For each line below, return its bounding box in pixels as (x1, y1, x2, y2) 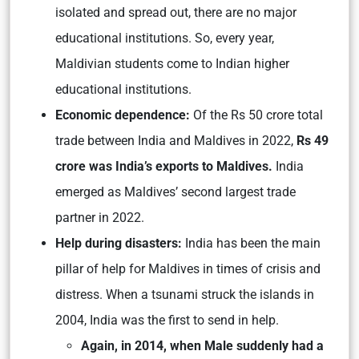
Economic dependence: (55, 107, 190, 123)
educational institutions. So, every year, (55, 30, 274, 46)
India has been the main (185, 236, 321, 252)
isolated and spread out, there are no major (55, 5, 296, 21)
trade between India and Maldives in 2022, (55, 133, 296, 149)
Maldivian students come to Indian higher (55, 56, 289, 72)
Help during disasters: (55, 236, 185, 252)
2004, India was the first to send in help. (55, 313, 279, 329)
